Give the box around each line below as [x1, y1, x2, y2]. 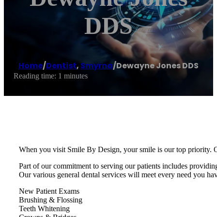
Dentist [46, 60, 77, 72]
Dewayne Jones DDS [116, 60, 199, 72]
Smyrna [80, 60, 113, 72]
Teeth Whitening [19, 204, 70, 213]
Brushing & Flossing [19, 195, 82, 204]
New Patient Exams [19, 186, 79, 195]
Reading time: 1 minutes [14, 72, 88, 80]
